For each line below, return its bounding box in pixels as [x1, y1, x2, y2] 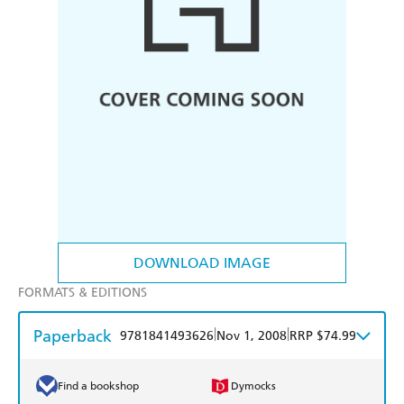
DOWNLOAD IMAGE [133, 254, 271, 272]
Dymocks [231, 380, 276, 393]
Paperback [33, 326, 112, 347]
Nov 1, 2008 [216, 328, 287, 344]
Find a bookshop [58, 380, 139, 393]
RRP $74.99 [289, 328, 356, 344]
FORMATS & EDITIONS [18, 285, 147, 301]
